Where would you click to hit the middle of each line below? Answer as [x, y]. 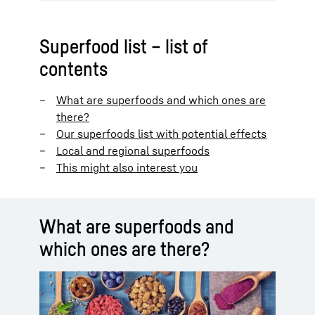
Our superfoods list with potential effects [161, 133]
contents [73, 68]
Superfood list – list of [123, 46]
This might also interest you [127, 167]
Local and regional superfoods [133, 150]
